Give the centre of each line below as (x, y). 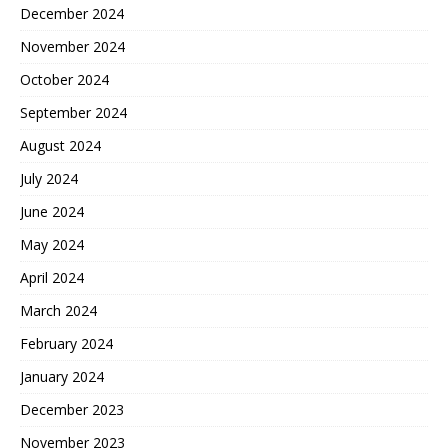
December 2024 (72, 13)
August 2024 (60, 145)
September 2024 (73, 112)
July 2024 (49, 178)
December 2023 (72, 409)
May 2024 (52, 244)
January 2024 (62, 376)
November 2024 (72, 46)
